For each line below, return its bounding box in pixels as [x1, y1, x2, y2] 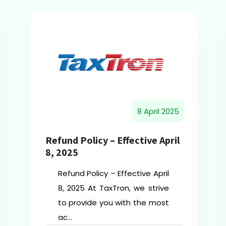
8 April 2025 [137, 106, 179, 117]
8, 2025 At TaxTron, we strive [58, 183, 169, 194]
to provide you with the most [58, 197, 169, 208]
